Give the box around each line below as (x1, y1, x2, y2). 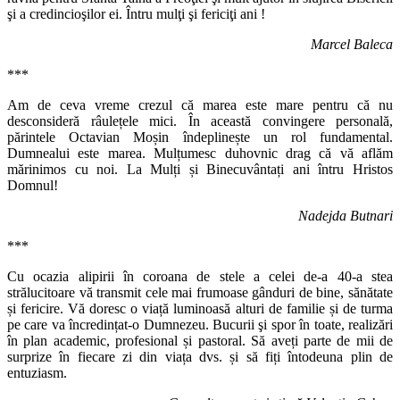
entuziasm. (7, 365, 67, 381)
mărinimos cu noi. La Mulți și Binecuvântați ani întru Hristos (7, 162, 393, 178)
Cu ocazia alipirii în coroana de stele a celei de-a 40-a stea (7, 269, 393, 285)
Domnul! (7, 178, 58, 194)
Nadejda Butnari (298, 208, 393, 224)
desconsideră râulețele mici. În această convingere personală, (7, 113, 393, 129)
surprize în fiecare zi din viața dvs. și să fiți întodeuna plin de (7, 349, 393, 365)
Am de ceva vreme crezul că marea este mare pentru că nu (7, 97, 393, 113)
